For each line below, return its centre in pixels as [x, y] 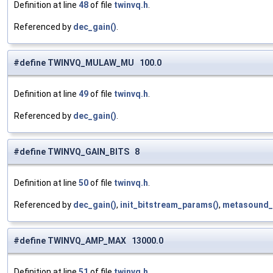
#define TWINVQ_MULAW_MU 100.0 [87, 63]
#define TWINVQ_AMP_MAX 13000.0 [88, 241]
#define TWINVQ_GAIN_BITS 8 [76, 152]
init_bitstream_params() [169, 205]
